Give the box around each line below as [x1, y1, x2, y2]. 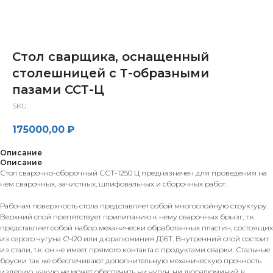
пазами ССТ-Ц [12, 82, 104, 97]
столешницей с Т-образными [12, 66, 209, 80]
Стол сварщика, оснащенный [12, 49, 209, 64]
